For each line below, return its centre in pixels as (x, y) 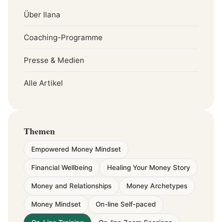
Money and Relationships (71, 186)
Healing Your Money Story (149, 167)
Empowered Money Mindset (76, 149)
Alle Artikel (43, 83)
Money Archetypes (157, 186)
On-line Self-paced (126, 204)
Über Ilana (42, 14)
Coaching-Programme (63, 37)
